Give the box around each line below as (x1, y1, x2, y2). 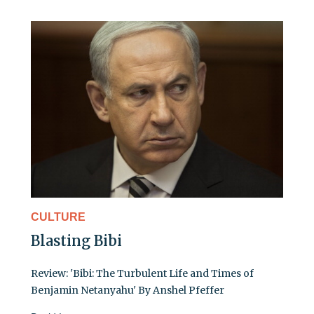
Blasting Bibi (31, 232, 122, 250)
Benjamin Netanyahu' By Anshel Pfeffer (31, 284, 224, 297)
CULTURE (31, 211, 86, 224)
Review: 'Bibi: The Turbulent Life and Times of (31, 267, 254, 280)
